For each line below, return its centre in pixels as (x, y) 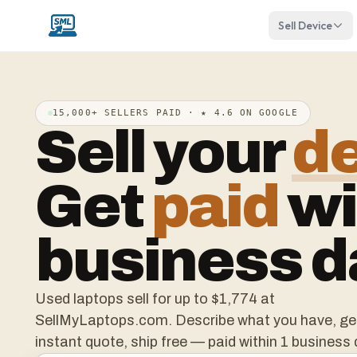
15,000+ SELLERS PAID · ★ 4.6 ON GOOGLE (175, 113)
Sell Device (305, 25)
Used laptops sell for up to (123, 299)
